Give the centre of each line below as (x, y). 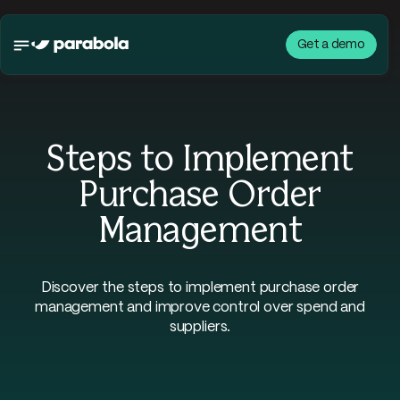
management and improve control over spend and (200, 308)
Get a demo (331, 45)
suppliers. (200, 327)
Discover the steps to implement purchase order (200, 288)
